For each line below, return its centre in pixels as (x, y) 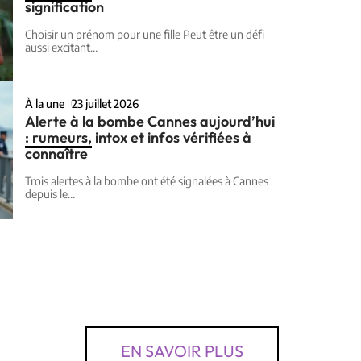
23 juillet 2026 (106, 103)
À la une (45, 103)
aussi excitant (58, 48)
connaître (56, 153)
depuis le (46, 193)
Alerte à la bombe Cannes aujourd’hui (150, 121)
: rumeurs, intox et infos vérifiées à (138, 137)
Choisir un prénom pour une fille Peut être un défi (145, 35)
